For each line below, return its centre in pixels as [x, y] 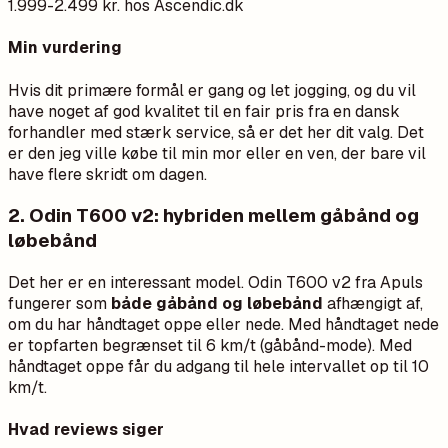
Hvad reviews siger [86, 430]
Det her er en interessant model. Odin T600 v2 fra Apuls [215, 283]
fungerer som [59, 304]
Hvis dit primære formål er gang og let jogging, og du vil [212, 90]
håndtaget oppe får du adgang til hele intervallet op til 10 [218, 367]
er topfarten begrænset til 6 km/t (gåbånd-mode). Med [210, 346]
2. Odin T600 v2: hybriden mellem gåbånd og [213, 216]
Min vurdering [65, 48]
